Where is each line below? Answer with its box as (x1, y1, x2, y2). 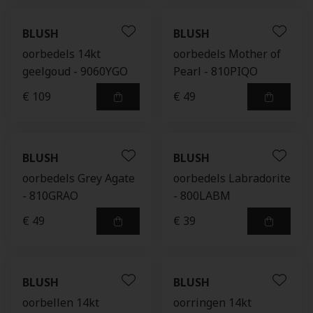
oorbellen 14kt (22, 295, 99, 310)
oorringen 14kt (173, 295, 252, 310)
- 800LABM (173, 188, 231, 203)
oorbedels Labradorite (173, 170, 291, 186)
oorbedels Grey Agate (22, 170, 135, 186)
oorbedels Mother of (173, 46, 281, 61)
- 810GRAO (22, 188, 78, 203)
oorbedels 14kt (22, 46, 101, 61)
